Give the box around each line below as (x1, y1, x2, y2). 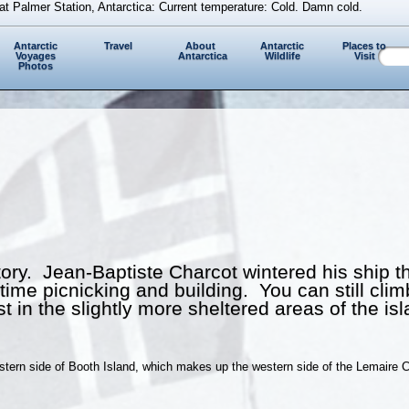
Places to (342, 40, 386, 52)
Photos (18, 60, 53, 72)
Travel (103, 40, 132, 52)
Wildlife (264, 50, 300, 62)
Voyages (16, 50, 56, 62)
